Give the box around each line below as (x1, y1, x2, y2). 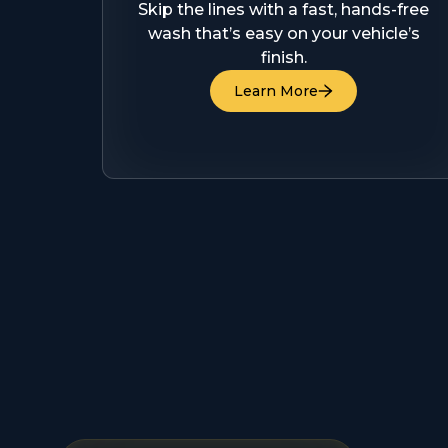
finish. (260, 48, 307, 67)
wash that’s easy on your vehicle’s (147, 24, 420, 43)
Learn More (234, 82, 319, 100)
